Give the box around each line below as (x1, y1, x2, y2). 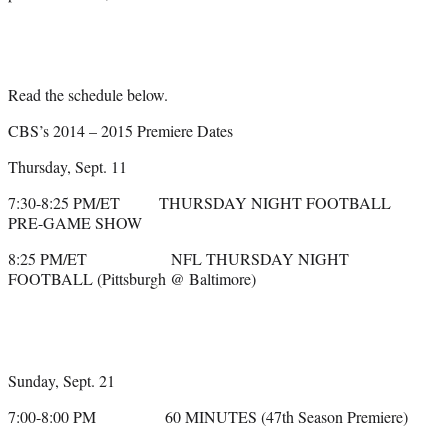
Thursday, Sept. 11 (8, 156, 127, 178)
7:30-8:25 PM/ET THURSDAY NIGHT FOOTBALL (8, 192, 391, 214)
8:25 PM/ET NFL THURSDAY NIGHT (8, 248, 349, 270)
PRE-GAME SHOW (8, 212, 142, 234)
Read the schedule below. (8, 84, 168, 106)
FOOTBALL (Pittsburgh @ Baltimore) (8, 268, 256, 290)
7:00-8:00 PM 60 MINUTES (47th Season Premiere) (8, 406, 408, 428)
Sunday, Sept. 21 (8, 370, 115, 392)
